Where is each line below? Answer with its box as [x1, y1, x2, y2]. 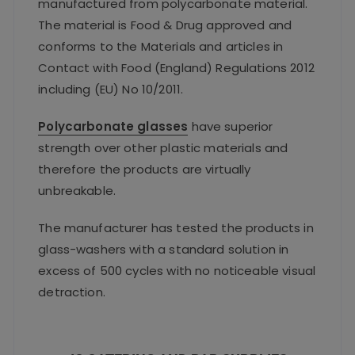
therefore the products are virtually [38, 161, 251, 178]
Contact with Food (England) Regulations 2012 [38, 59, 315, 77]
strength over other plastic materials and [38, 139, 288, 157]
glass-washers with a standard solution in [38, 241, 289, 258]
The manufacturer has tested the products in [38, 219, 314, 237]
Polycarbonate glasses [38, 118, 189, 136]
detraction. [38, 284, 105, 301]
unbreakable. [38, 182, 116, 200]
